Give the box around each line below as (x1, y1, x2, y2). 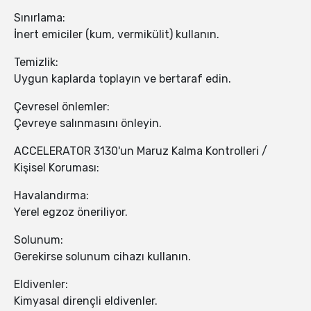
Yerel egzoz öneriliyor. (14, 205, 128, 219)
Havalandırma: (14, 189, 89, 203)
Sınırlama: (14, 11, 65, 25)
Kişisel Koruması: (14, 161, 99, 175)
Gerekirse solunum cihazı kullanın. (14, 250, 191, 264)
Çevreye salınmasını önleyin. (14, 117, 162, 131)
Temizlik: (14, 56, 58, 69)
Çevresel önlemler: (14, 100, 110, 114)
